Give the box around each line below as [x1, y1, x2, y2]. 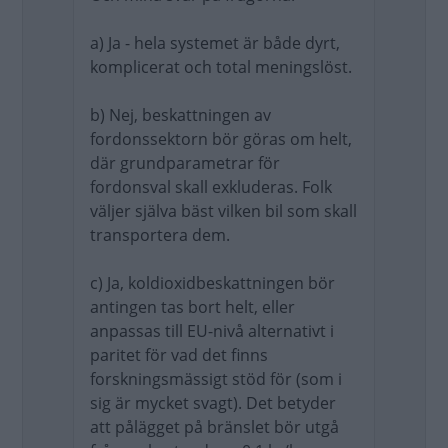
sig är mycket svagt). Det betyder [90, 392, 336, 414]
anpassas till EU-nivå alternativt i [90, 320, 334, 342]
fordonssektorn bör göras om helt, [90, 128, 352, 150]
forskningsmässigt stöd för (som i [90, 368, 342, 390]
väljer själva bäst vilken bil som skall [90, 200, 357, 222]
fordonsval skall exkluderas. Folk [90, 176, 332, 198]
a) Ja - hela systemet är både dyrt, [90, 32, 340, 54]
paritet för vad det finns [90, 344, 268, 366]
